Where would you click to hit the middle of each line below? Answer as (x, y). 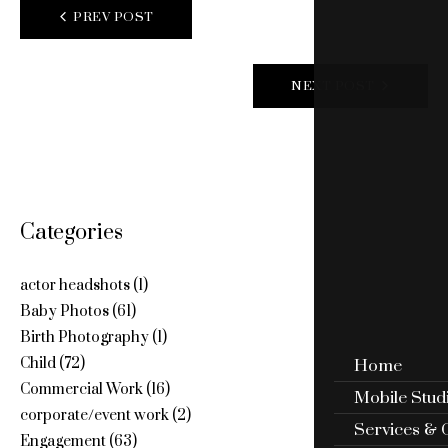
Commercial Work (81, 389)
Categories (71, 233)
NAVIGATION (99, 48)
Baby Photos (64, 311)
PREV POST (113, 17)
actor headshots (74, 285)
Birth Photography (84, 337)
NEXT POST (333, 86)
